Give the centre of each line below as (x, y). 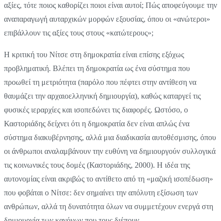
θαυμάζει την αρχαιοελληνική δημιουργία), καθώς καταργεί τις (102, 96)
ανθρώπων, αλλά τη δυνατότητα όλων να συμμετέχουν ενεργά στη (109, 206)
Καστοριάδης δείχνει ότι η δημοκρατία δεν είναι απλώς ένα (97, 123)
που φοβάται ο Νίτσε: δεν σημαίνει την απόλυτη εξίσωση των (101, 192)
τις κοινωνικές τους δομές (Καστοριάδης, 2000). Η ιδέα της (97, 165)
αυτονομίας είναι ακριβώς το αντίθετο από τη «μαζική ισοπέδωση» (109, 179)
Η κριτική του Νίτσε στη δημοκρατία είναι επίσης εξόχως (94, 54)
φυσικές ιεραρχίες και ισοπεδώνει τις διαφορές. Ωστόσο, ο (96, 110)
